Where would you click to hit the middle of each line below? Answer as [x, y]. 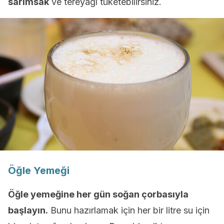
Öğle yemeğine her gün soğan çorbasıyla [98, 194]
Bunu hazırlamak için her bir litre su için [129, 210]
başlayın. [28, 210]
